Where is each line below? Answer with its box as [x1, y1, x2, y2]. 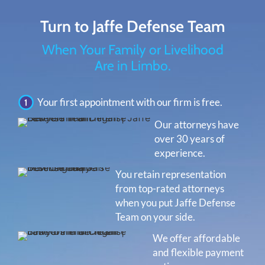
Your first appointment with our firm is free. [37, 96, 222, 108]
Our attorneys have [154, 118, 240, 131]
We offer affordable [153, 232, 241, 244]
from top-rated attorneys [115, 182, 224, 195]
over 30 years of [154, 132, 225, 145]
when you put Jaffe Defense [115, 196, 235, 209]
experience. [154, 147, 206, 159]
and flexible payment [153, 246, 244, 258]
